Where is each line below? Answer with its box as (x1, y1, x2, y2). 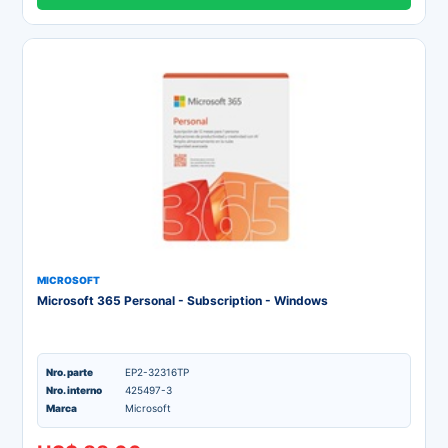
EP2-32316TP (125, 366, 189, 378)
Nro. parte (46, 366, 93, 378)
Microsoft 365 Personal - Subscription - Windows (37, 293, 328, 308)
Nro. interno (46, 384, 102, 396)
